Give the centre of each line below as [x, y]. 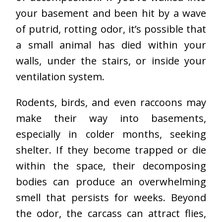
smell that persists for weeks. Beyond [111, 198]
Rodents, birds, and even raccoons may [111, 103]
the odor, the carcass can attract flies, [111, 214]
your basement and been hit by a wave [111, 13]
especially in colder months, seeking [111, 134]
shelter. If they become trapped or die [111, 150]
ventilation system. [60, 77]
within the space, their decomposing [111, 166]
